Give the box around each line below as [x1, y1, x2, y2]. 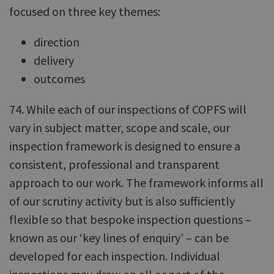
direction [34, 34, 80, 50]
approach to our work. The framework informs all [9, 175, 264, 190]
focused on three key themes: [9, 4, 160, 19]
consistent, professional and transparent [9, 157, 220, 172]
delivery [34, 53, 74, 68]
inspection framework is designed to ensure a [9, 138, 240, 154]
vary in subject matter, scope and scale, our [9, 120, 230, 135]
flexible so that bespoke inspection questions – [9, 212, 251, 227]
